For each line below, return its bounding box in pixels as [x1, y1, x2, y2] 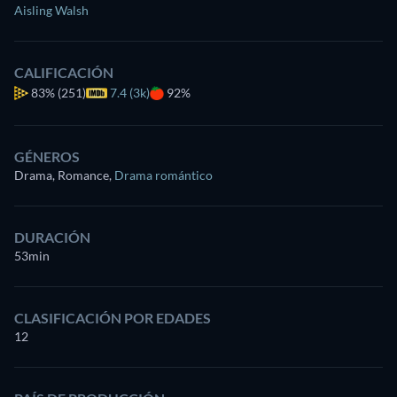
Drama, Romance [14, 167, 109, 183]
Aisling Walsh [14, 3, 89, 19]
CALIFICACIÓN [14, 64, 113, 82]
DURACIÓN [14, 229, 90, 246]
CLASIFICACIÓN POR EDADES [14, 309, 211, 327]
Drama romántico [114, 167, 213, 183]
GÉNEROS [14, 148, 80, 166]
